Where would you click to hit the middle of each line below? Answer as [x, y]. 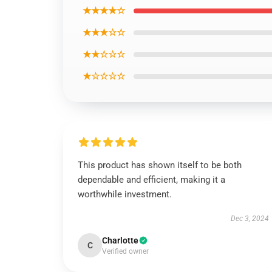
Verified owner [125, 251]
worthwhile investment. [125, 194]
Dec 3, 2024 [250, 219]
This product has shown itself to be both [160, 165]
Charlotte [120, 240]
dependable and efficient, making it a [151, 180]
